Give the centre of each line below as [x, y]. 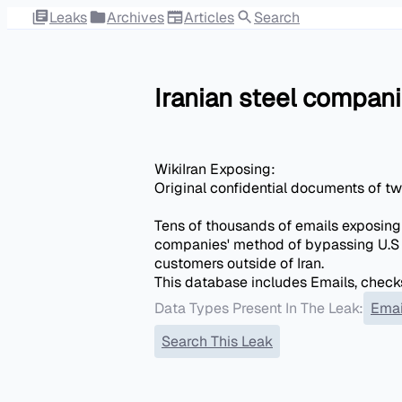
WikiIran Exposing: [215, 169]
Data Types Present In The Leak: [259, 308]
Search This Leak [217, 341]
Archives [135, 18]
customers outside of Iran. [239, 263]
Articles [209, 18]
